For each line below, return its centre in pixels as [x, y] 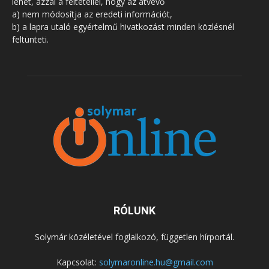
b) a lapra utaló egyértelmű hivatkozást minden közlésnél [123, 26]
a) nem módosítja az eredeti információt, [92, 14]
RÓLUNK [134, 210]
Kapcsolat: [77, 262]
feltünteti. [30, 39]
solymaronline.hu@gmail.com [156, 262]
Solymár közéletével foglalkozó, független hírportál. [134, 237]
